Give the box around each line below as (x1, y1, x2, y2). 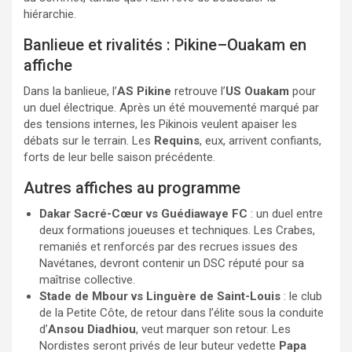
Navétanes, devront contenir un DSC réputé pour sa (39, 256, 304, 271)
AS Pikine (117, 84, 171, 99)
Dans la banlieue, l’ (24, 84, 117, 99)
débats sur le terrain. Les (24, 134, 154, 148)
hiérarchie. (24, 7, 76, 22)
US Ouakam (225, 84, 289, 99)
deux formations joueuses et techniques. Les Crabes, (39, 223, 315, 238)
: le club (280, 289, 322, 304)
